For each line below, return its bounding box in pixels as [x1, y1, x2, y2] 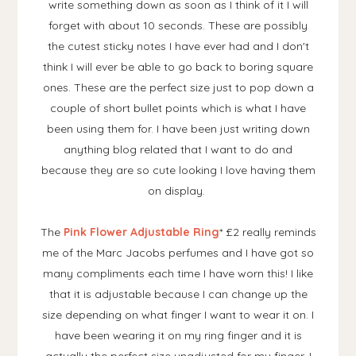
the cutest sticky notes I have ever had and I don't [47, 39, 309, 54]
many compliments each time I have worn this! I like [43, 266, 313, 281]
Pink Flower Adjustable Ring [63, 225, 219, 240]
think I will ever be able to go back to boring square [43, 60, 313, 75]
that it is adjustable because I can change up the [48, 287, 308, 302]
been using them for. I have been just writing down [46, 122, 310, 137]
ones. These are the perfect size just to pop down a [42, 80, 314, 95]
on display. [148, 184, 208, 199]
